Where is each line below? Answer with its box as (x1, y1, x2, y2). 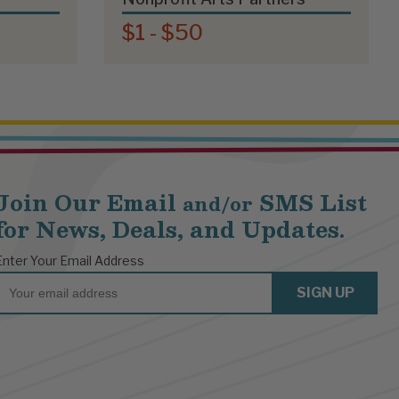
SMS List (253, 183, 367, 220)
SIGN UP (297, 283, 354, 301)
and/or (183, 187, 253, 219)
